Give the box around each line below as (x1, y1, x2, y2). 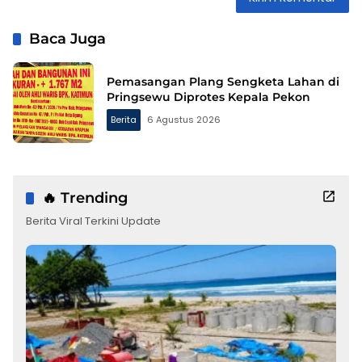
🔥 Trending (42, 188, 128, 207)
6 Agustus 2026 (147, 112, 221, 126)
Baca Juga (29, 29, 106, 48)
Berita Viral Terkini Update (26, 213, 161, 229)
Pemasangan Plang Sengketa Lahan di (107, 74, 339, 89)
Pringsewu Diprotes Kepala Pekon (107, 89, 310, 104)
